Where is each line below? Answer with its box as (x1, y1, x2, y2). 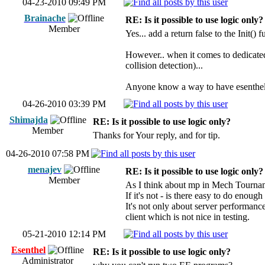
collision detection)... (125, 60, 203, 70)
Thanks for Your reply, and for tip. (93, 130, 220, 140)
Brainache (24, 13, 66, 23)
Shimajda (9, 115, 48, 125)
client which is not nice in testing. (125, 212, 250, 222)
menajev (28, 164, 62, 174)
